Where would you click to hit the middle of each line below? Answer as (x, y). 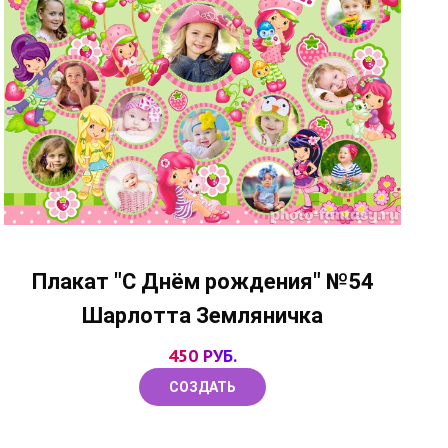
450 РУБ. (203, 355)
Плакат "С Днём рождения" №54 (202, 281)
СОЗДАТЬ (203, 386)
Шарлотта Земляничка (203, 315)
